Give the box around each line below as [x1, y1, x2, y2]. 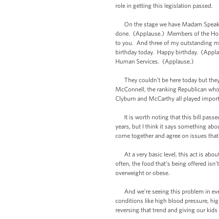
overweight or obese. [115, 169, 170, 176]
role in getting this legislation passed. [115, 2, 213, 9]
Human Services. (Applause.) [115, 58, 194, 65]
